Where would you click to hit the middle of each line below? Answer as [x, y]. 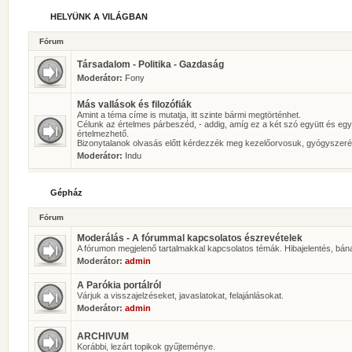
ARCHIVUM [103, 336]
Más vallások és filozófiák [134, 104]
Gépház [66, 192]
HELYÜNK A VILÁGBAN [99, 16]
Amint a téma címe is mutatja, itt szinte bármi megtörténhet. [189, 115]
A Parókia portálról [119, 285]
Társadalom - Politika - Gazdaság [150, 64]
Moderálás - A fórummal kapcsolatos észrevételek [190, 238]
